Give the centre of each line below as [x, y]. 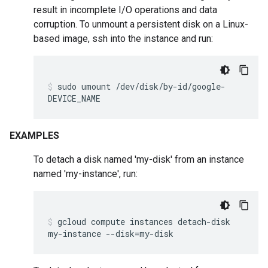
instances [151, 222]
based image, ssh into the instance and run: [123, 39]
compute [108, 222]
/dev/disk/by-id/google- [170, 86]
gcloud [72, 222]
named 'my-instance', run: [86, 174]
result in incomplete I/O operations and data [125, 10]
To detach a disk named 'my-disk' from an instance [139, 159]
